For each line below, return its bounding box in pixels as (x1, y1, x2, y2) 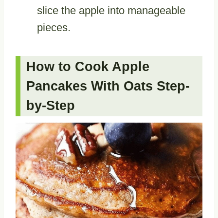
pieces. (37, 21, 71, 34)
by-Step (26, 98, 75, 113)
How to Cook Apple (26, 59, 149, 74)
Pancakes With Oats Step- (26, 78, 190, 93)
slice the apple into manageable (37, 4, 185, 17)
